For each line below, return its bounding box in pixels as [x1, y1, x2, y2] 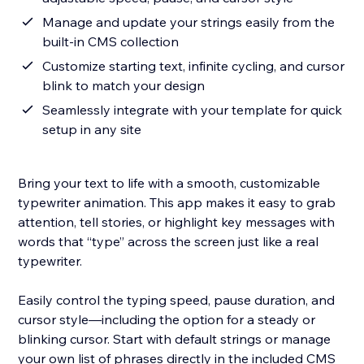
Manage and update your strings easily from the [42, 14, 336, 31]
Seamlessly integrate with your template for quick [42, 102, 343, 119]
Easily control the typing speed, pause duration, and [18, 292, 336, 309]
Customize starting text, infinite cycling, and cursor [42, 58, 345, 75]
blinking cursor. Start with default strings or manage [18, 331, 331, 348]
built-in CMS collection [42, 33, 180, 50]
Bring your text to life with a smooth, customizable [18, 175, 321, 192]
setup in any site [42, 121, 142, 138]
